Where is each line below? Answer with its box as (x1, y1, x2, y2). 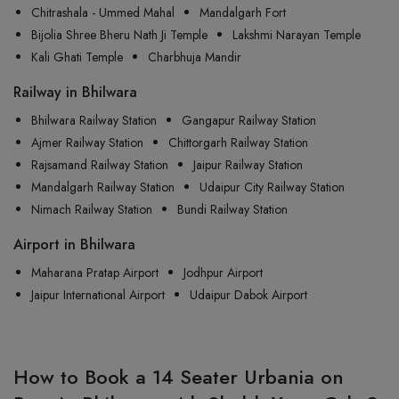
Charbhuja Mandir (148, 48, 241, 66)
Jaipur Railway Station (193, 156, 303, 174)
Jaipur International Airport (31, 286, 165, 304)
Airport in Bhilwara (13, 234, 135, 255)
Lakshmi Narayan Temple (232, 26, 361, 44)
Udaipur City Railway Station (199, 178, 345, 196)
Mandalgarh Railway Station (31, 178, 175, 196)
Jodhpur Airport (183, 264, 263, 281)
